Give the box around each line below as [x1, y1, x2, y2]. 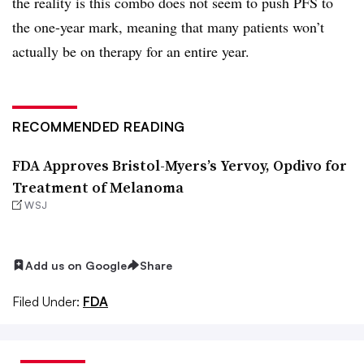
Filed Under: [12, 293, 80, 310]
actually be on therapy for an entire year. [12, 41, 254, 61]
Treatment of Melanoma [12, 176, 184, 197]
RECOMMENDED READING [12, 118, 185, 135]
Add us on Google [25, 258, 127, 272]
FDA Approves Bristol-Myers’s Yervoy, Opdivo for [12, 154, 347, 175]
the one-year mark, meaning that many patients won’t [12, 16, 324, 37]
